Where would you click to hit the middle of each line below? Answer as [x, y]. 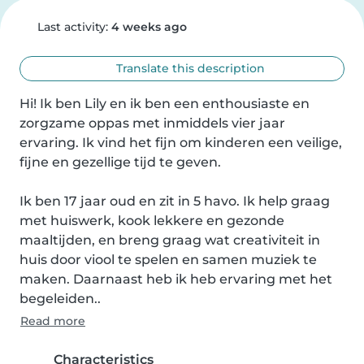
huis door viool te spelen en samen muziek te [168, 260]
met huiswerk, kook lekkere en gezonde [152, 221]
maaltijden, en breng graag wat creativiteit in [170, 240]
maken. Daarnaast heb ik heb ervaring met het [176, 279]
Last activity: [72, 27]
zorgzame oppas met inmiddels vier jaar [152, 123]
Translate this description [189, 68]
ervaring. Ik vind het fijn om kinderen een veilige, [181, 143]
